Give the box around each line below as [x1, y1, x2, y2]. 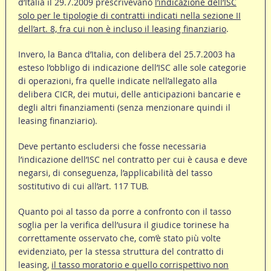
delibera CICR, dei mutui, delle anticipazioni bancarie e [18, 88, 241, 100]
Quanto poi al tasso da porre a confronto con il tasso [18, 206, 231, 218]
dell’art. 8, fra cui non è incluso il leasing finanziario [18, 23, 226, 35]
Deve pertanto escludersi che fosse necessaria [18, 140, 206, 152]
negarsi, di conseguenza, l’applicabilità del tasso [18, 167, 212, 179]
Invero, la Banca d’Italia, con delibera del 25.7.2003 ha [18, 48, 235, 60]
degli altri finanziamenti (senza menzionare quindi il [18, 102, 230, 114]
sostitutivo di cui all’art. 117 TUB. [18, 180, 149, 192]
